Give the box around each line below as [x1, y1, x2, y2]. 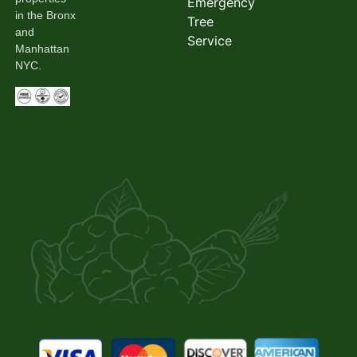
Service [186, 32, 232, 49]
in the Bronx [14, 8, 76, 22]
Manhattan [14, 41, 69, 55]
